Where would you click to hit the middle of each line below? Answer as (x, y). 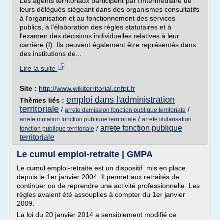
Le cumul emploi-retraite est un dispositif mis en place (101, 168)
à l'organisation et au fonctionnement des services (97, 18)
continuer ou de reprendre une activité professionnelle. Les (108, 186)
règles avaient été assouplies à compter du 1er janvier (101, 194)
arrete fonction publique (141, 128)
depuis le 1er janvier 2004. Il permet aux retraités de (98, 177)
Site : (29, 88)
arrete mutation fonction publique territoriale (78, 119)
